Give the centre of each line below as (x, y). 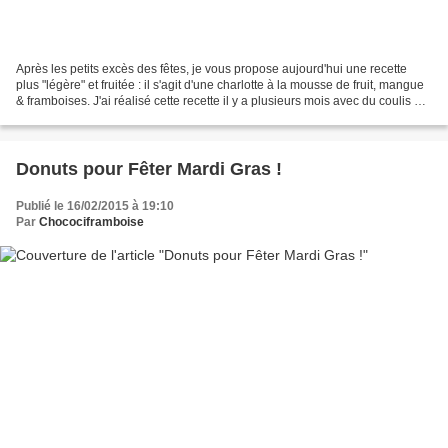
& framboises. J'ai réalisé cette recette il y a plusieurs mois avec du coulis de (222, 100)
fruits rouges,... (55, 116)
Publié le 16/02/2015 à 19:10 (95, 205)
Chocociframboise (91, 221)
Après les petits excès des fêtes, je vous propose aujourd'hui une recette (211, 68)
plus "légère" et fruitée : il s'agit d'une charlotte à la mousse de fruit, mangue (220, 84)
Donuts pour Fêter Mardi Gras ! (149, 168)
